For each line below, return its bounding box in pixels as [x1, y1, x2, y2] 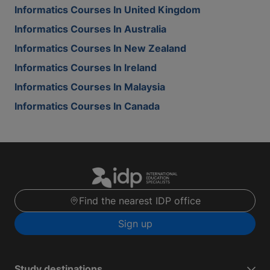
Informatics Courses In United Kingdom [14, 4, 201, 16]
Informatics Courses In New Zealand [14, 42, 186, 54]
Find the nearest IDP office [79, 195, 201, 207]
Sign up [118, 218, 152, 230]
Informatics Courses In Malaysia [14, 81, 165, 93]
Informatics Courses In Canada [14, 100, 160, 112]
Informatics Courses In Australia [14, 23, 166, 35]
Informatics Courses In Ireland [14, 61, 157, 74]
